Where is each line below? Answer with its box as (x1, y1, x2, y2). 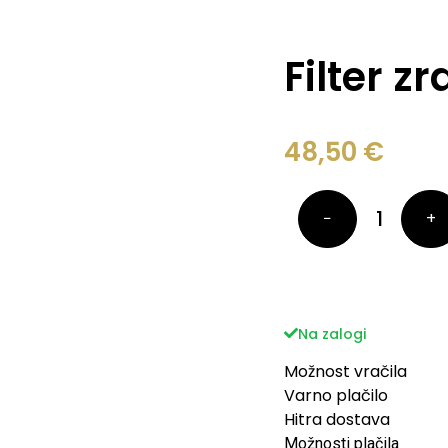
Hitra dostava (284, 408, 391, 432)
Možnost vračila (284, 360, 408, 384)
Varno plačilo (284, 384, 389, 408)
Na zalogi (298, 324, 367, 345)
